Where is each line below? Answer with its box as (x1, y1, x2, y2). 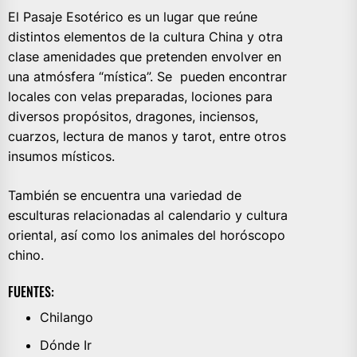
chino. (8, 247, 44, 264)
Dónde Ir (40, 337, 92, 354)
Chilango (40, 309, 93, 326)
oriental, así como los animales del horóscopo (8, 227, 285, 244)
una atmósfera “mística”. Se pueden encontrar (8, 69, 287, 85)
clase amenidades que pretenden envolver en (8, 49, 281, 65)
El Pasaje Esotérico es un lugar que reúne (8, 9, 257, 25)
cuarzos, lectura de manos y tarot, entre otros (8, 128, 286, 145)
